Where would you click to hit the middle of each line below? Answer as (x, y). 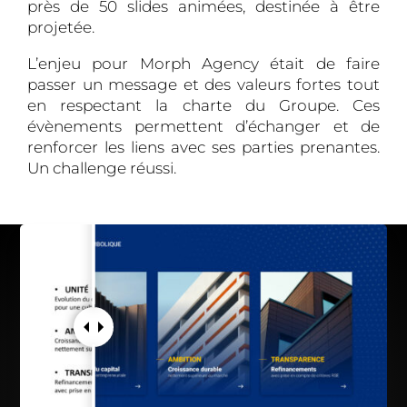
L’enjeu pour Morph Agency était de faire (203, 63)
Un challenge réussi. (102, 168)
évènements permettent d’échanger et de (203, 126)
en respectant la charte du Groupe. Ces (203, 105)
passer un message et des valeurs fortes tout (203, 84)
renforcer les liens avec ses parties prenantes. (203, 147)
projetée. (61, 28)
